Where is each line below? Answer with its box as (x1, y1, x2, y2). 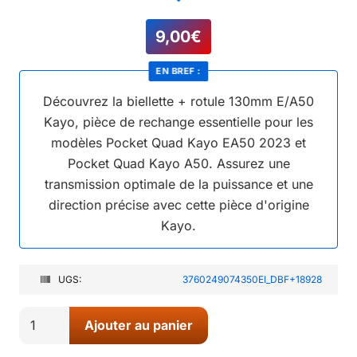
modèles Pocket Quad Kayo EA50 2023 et (51, 134, 306, 151)
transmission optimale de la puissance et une (44, 175, 313, 192)
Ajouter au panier (84, 316, 193, 333)
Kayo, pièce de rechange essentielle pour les (44, 113, 313, 130)
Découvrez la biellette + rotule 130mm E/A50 (43, 92, 314, 109)
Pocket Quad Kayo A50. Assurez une (67, 155, 290, 171)
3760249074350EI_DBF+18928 (182, 273, 323, 285)
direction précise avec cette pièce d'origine (48, 196, 309, 213)
